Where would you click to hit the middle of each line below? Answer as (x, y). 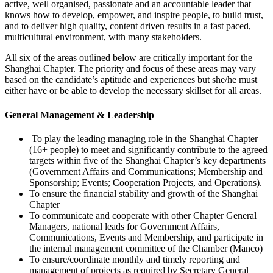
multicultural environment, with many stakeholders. (103, 37)
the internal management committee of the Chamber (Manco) (146, 248)
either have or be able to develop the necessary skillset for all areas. (133, 91)
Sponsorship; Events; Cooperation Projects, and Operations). (146, 182)
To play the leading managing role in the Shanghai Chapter (144, 138)
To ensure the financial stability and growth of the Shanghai (144, 193)
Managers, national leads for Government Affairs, (124, 226)
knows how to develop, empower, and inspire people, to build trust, (134, 15)
